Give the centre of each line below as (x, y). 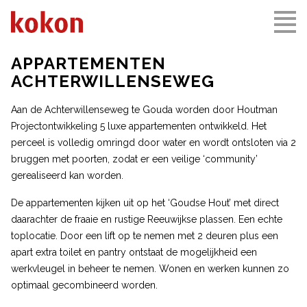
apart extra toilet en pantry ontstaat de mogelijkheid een (134, 252)
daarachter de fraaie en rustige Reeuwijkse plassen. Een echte (147, 219)
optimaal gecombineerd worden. (84, 285)
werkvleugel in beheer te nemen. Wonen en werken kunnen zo (150, 269)
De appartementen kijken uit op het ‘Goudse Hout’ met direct (145, 203)
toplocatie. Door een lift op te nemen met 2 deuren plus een (145, 236)
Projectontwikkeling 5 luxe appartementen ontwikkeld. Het (139, 126)
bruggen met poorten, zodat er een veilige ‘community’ (134, 159)
